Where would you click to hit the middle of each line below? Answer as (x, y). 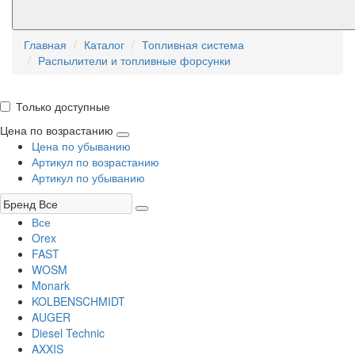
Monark (51, 286)
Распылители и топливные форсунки (134, 61)
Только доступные (63, 107)
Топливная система (193, 45)
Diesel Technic (68, 333)
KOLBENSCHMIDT (78, 302)
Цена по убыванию (81, 146)
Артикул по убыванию (88, 178)
